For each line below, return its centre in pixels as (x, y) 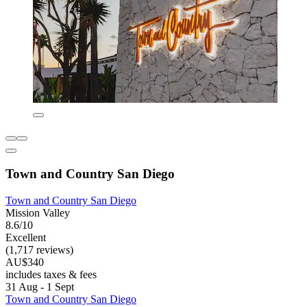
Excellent (26, 237)
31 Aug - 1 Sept (40, 286)
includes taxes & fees (51, 274)
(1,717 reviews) (39, 249)
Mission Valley (38, 212)
